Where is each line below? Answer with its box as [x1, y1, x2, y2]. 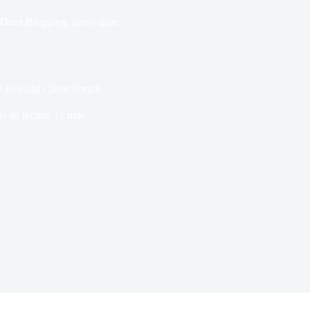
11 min [54, 109, 84, 121]
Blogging [25, 15, 66, 28]
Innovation [71, 15, 119, 28]
